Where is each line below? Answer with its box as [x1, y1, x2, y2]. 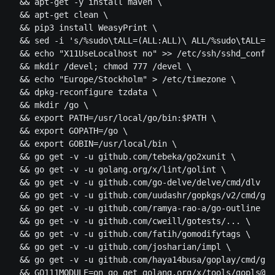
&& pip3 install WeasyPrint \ [10, 23, 157, 33]
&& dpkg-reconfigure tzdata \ [10, 87, 157, 98]
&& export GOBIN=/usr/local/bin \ [10, 139, 177, 149]
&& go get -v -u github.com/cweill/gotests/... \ [10, 216, 250, 227]
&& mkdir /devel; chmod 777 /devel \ [10, 61, 192, 72]
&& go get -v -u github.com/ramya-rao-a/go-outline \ [10, 203, 270, 214]
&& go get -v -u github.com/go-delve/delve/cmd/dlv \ [10, 177, 270, 188]
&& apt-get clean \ [10, 10, 108, 20]
